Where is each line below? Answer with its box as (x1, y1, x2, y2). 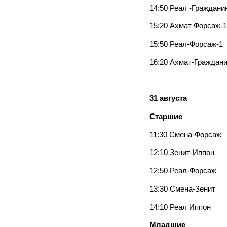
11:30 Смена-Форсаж (149, 130, 221, 139)
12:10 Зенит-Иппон (149, 148, 214, 157)
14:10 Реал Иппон (149, 203, 211, 211)
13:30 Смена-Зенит (149, 184, 215, 193)
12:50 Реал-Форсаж (149, 167, 216, 175)
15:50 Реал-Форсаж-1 (149, 40, 223, 49)
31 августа (149, 94, 187, 103)
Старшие (149, 112, 182, 121)
